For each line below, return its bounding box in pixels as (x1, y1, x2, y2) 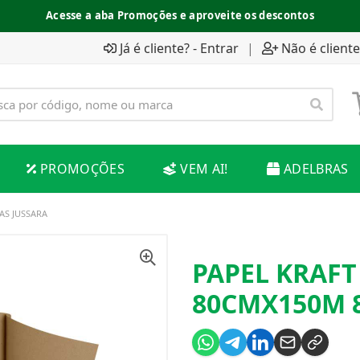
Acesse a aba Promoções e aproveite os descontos (45, 8, 315, 22)
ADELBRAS (283, 160, 349, 178)
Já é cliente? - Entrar (120, 39, 239, 57)
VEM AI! (180, 160, 228, 178)
